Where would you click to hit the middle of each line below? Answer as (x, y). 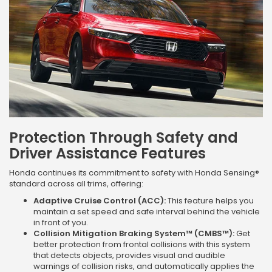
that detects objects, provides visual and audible (129, 256)
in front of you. (61, 223)
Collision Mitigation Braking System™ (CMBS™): (134, 234)
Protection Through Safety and (124, 138)
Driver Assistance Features (107, 154)
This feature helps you (210, 201)
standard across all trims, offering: (76, 184)
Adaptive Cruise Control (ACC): (100, 201)
